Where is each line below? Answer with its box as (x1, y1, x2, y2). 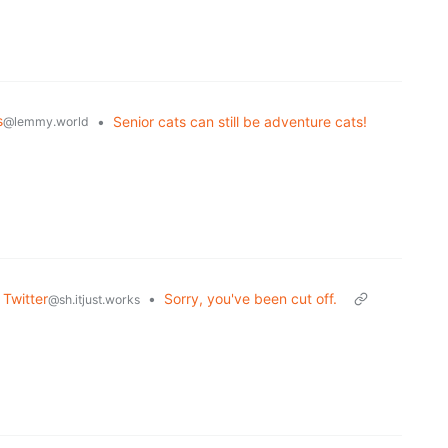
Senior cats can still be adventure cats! (113, 113, 367, 131)
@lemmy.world (3, 114, 89, 130)
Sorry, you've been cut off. (164, 290, 337, 308)
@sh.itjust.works (48, 292, 140, 308)
